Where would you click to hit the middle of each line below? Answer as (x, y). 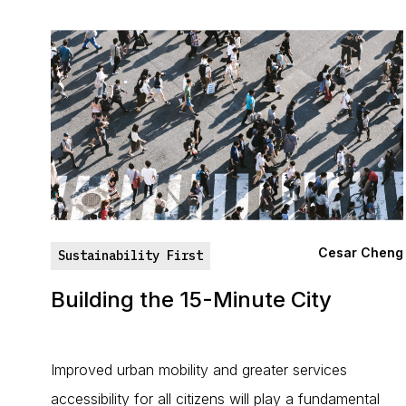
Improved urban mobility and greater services (199, 370)
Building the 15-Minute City (191, 300)
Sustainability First (130, 256)
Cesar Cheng (361, 252)
